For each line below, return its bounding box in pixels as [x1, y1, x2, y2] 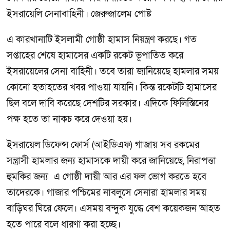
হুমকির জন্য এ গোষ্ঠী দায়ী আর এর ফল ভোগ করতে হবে [7, 170, 206, 183]
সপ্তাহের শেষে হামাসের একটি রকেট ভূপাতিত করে [7, 49, 183, 63]
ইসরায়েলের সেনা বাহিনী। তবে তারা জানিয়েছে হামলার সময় [7, 65, 219, 79]
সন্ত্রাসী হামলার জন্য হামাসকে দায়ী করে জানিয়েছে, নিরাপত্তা [7, 154, 216, 167]
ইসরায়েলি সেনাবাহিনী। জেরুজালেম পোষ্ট [7, 8, 151, 21]
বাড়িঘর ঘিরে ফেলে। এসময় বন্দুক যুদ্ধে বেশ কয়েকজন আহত [7, 202, 220, 215]
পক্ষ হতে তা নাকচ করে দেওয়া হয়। [7, 113, 132, 126]
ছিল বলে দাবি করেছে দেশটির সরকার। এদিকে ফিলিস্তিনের [7, 97, 208, 110]
